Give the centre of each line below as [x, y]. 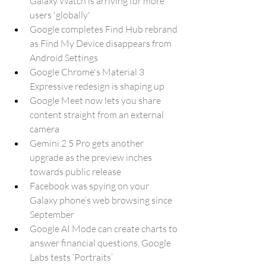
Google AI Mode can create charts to [104, 229]
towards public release [75, 172]
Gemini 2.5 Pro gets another [88, 143]
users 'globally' [60, 15]
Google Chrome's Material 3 [88, 72]
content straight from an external [98, 115]
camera [45, 129]
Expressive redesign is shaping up [97, 86]
